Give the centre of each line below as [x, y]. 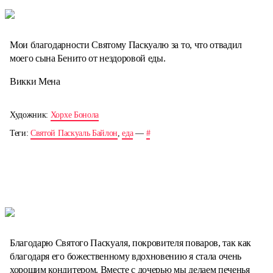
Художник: [30, 115]
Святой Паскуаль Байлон [74, 133]
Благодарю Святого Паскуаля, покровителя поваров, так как [131, 243]
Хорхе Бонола [74, 115]
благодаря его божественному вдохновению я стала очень [126, 256]
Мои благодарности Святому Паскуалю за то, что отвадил [126, 45]
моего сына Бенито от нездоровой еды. [88, 58]
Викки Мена [35, 82]
